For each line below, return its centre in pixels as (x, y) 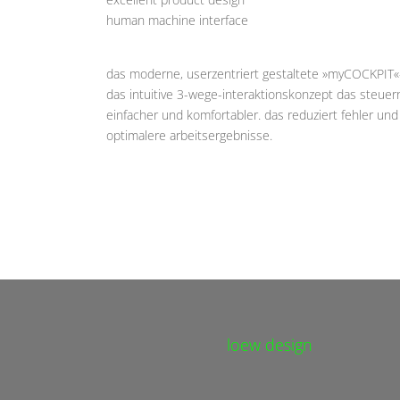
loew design (269, 345)
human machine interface (178, 20)
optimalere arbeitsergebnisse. (190, 135)
